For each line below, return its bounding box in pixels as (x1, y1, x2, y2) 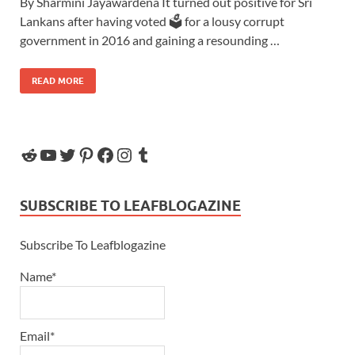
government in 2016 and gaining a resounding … (20, 32, 280, 48)
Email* (20, 328, 55, 344)
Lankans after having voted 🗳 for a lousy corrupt (20, 13, 284, 29)
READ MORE (32, 74, 84, 86)
